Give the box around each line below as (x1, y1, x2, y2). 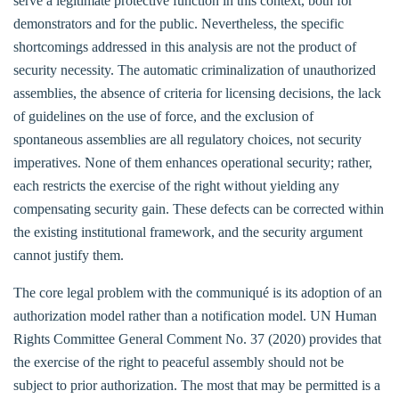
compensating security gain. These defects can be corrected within (13, 200, 384, 216)
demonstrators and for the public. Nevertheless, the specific (13, 15, 344, 31)
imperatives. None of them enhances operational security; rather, (13, 154, 372, 170)
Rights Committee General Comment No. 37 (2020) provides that (13, 330, 381, 346)
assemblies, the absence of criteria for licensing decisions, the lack (13, 85, 381, 101)
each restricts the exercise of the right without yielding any (13, 177, 339, 193)
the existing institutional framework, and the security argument (13, 224, 362, 240)
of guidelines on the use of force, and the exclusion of (13, 108, 313, 124)
